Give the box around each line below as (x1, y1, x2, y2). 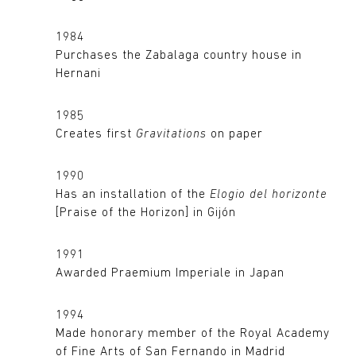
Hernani (56, 68, 101, 81)
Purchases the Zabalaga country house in (56, 50, 302, 63)
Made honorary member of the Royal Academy (56, 328, 330, 341)
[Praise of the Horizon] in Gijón (56, 207, 236, 220)
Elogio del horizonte (210, 189, 327, 202)
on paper (207, 129, 263, 141)
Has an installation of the (56, 189, 210, 202)
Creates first (56, 129, 136, 141)
